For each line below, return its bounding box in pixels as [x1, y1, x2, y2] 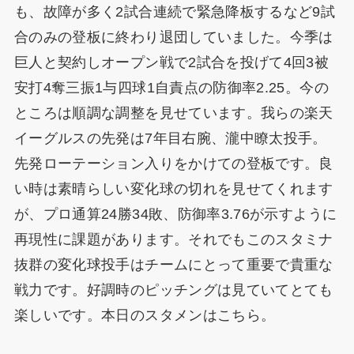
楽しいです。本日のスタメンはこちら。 [13, 307, 276, 324]
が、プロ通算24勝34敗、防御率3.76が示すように [13, 206, 337, 223]
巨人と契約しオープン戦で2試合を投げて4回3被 [13, 55, 330, 71]
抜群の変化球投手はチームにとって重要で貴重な [13, 257, 333, 273]
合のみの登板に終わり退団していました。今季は [13, 29, 333, 46]
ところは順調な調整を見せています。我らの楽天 [13, 105, 333, 122]
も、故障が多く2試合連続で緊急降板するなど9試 [13, 4, 336, 21]
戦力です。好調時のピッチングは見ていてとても [13, 282, 333, 299]
